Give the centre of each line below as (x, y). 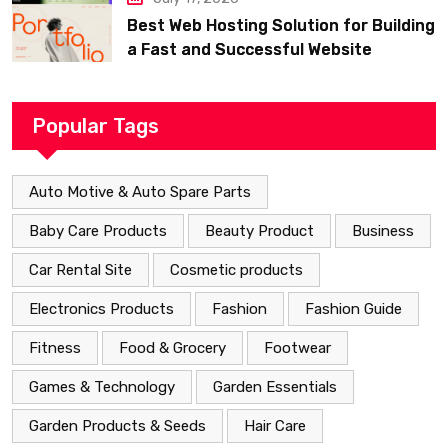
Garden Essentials (275, 387)
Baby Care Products (98, 231)
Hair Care (275, 426)
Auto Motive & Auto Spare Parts (140, 192)
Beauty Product (259, 231)
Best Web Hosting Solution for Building (281, 26)
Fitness (55, 348)
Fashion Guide (353, 309)
